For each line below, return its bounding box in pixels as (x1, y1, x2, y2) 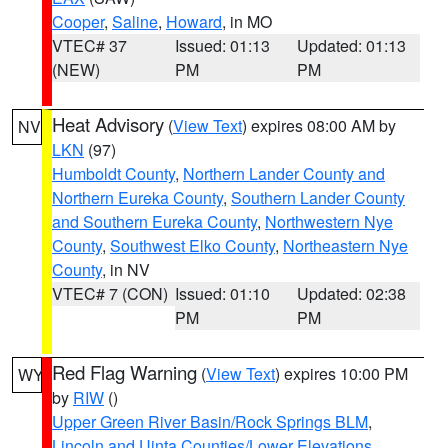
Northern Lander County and (183, 162, 385, 185)
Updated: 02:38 (297, 282, 407, 305)
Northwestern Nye (265, 210, 393, 233)
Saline (112, 10, 158, 33)
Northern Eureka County (52, 186, 223, 209)
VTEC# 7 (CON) (52, 282, 168, 305)
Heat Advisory (52, 111, 164, 137)
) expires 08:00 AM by (242, 114, 396, 137)
